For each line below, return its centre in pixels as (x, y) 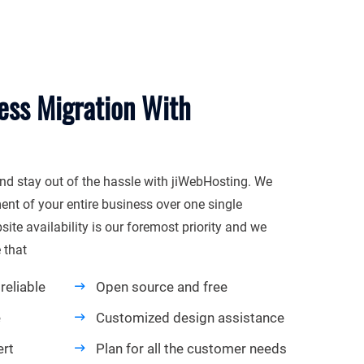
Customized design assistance (190, 317)
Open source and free (162, 286)
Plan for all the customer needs (191, 348)
